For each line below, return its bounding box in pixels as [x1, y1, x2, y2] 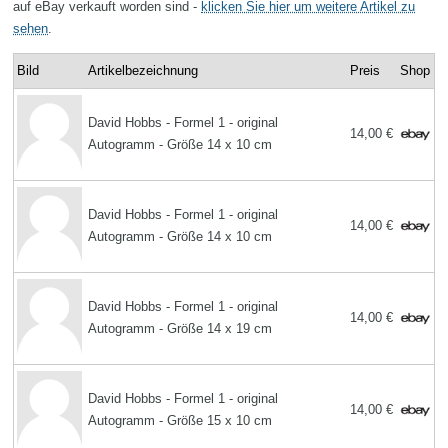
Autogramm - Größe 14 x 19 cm [88, 320, 273, 336]
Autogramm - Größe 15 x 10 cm [88, 412, 273, 428]
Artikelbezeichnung [88, 62, 199, 78]
